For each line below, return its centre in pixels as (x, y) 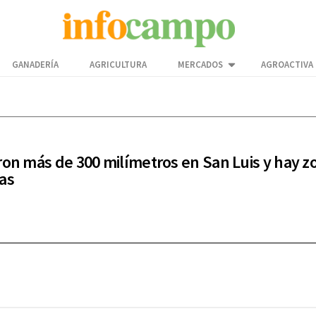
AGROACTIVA (287, 65)
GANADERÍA (35, 65)
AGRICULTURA (118, 65)
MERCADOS (200, 65)
